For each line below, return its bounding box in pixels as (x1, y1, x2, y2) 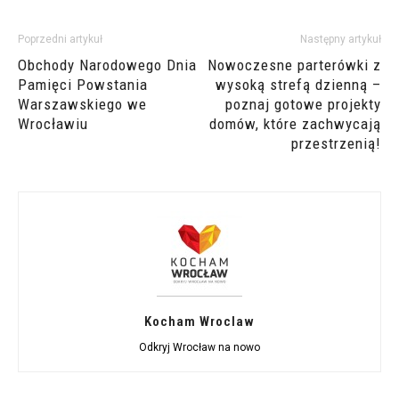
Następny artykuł (300, 33, 381, 46)
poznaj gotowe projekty (225, 95, 381, 114)
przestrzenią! (291, 134, 381, 153)
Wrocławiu (18, 115, 88, 134)
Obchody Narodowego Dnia (18, 56, 197, 75)
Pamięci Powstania (18, 76, 148, 94)
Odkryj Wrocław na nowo (139, 341, 260, 354)
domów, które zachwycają (209, 115, 381, 134)
